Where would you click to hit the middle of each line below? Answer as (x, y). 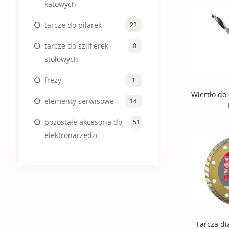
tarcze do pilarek (73, 25)
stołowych (61, 59)
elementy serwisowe (79, 101)
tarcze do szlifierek (76, 45)
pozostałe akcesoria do (83, 122)
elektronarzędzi (71, 135)
